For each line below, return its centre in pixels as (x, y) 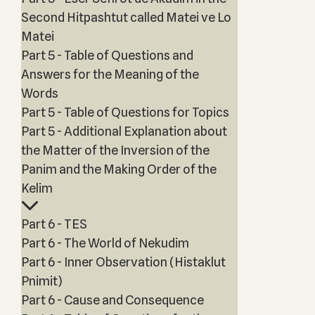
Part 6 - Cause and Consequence (112, 300)
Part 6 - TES (54, 224)
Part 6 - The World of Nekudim (105, 243)
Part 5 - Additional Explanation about (124, 131)
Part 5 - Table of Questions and (107, 55)
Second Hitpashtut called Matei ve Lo (126, 17)
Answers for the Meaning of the (110, 74)
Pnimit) (41, 281)
